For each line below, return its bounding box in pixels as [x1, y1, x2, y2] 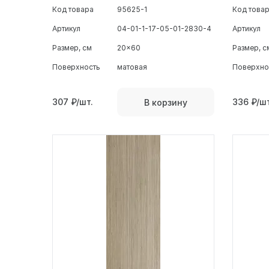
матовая [117, 62, 147, 72]
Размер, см [52, 43, 92, 53]
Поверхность [52, 62, 100, 72]
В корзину [144, 97, 187, 107]
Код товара [52, 5, 94, 14]
